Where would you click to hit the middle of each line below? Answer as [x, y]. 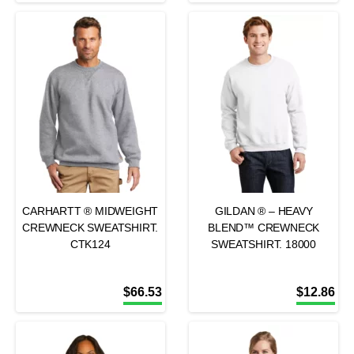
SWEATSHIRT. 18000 [264, 244]
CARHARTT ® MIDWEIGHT [90, 211]
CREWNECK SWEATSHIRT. [90, 228]
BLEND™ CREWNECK [264, 228]
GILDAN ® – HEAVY [264, 211]
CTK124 [90, 244]
